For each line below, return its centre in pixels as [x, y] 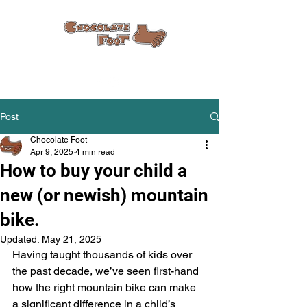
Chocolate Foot [59, 140]
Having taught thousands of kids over [103, 255]
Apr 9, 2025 [52, 152]
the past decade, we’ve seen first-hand [107, 271]
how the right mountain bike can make [106, 287]
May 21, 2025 [72, 239]
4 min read [95, 152]
